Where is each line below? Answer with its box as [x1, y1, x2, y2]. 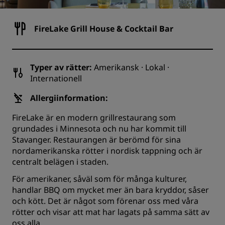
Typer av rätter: [30, 62, 92, 73]
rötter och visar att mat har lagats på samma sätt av [12, 206, 209, 217]
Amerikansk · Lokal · [92, 62, 169, 73]
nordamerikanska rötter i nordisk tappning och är [12, 145, 202, 156]
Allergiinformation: [30, 92, 108, 103]
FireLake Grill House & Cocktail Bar [34, 23, 173, 34]
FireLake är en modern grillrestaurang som [12, 112, 176, 123]
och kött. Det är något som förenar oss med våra [12, 195, 198, 206]
